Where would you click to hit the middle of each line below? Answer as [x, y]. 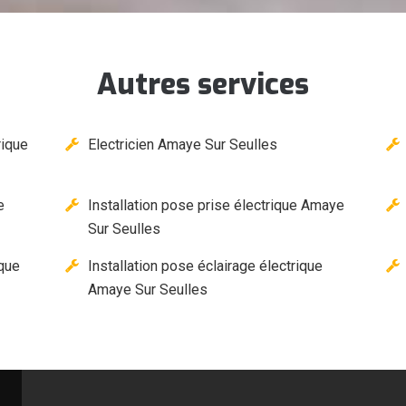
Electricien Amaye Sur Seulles [183, 144]
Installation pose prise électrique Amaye [217, 205]
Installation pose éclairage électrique [206, 266]
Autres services [203, 84]
